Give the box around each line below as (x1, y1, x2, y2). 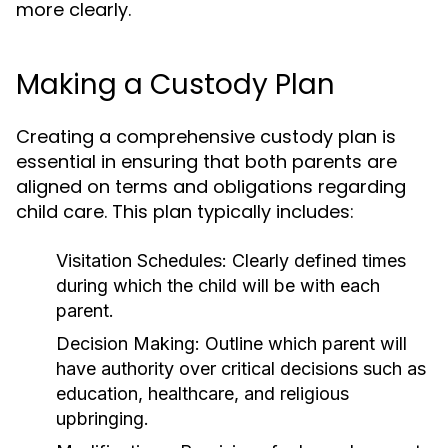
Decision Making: (56, 333, 200, 354)
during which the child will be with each (56, 275, 380, 296)
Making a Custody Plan (16, 65, 335, 104)
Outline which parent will (200, 333, 407, 354)
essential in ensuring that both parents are (16, 149, 397, 174)
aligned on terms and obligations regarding (16, 174, 406, 199)
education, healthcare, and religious (56, 383, 349, 404)
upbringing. (56, 408, 149, 429)
